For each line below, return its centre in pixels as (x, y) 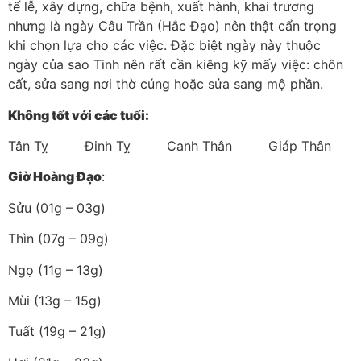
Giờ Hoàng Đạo (55, 177)
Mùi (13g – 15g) (55, 300)
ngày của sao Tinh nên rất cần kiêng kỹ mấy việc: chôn (176, 65)
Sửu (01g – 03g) (57, 207)
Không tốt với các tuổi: (79, 115)
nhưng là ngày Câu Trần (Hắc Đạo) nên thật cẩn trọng (172, 26)
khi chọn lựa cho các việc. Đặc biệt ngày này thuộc (164, 46)
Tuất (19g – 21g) (57, 332)
